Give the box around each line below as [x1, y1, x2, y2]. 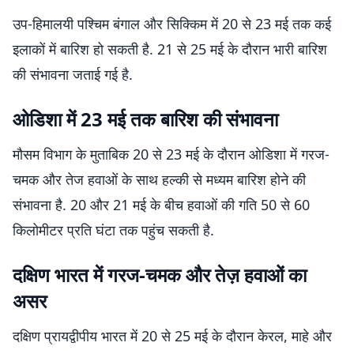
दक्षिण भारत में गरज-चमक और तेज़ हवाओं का [13, 262, 307, 288]
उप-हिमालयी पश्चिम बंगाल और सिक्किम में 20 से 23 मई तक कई [13, 14, 331, 33]
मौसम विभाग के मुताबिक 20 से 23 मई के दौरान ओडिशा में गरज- [13, 145, 330, 164]
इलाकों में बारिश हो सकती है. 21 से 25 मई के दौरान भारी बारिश [13, 40, 327, 58]
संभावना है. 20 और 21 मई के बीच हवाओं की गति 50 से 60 [13, 195, 310, 214]
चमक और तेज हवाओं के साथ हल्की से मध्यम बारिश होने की [13, 170, 306, 189]
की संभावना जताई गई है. [13, 65, 133, 84]
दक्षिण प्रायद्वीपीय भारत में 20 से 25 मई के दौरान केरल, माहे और [13, 326, 332, 345]
